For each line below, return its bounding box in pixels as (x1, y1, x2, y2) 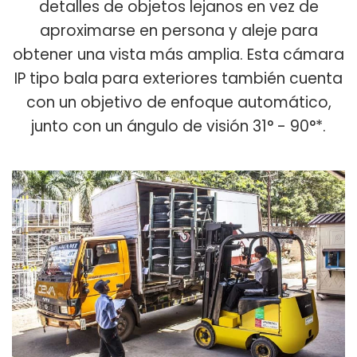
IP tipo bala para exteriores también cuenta (14, 68, 343, 90)
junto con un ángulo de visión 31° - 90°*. (31, 116, 326, 138)
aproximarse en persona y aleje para (39, 20, 318, 42)
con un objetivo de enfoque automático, (25, 92, 331, 114)
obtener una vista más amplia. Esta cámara (13, 44, 344, 66)
